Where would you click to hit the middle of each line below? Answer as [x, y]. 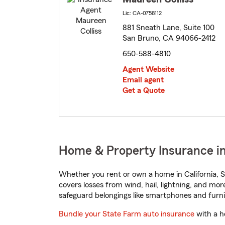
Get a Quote [144, 91]
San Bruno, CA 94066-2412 [169, 38]
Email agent [143, 80]
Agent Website [148, 70]
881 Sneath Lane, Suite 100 [168, 28]
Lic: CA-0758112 [142, 13]
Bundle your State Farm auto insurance [127, 214]
